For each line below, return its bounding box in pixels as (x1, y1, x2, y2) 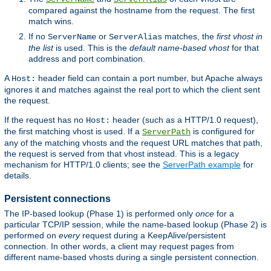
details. (4, 170, 31, 180)
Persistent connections (4, 193, 111, 204)
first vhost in (217, 31, 263, 41)
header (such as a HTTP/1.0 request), (110, 114, 258, 125)
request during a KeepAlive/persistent (80, 230, 226, 241)
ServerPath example (163, 159, 241, 169)
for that (229, 42, 259, 53)
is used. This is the (53, 42, 129, 53)
